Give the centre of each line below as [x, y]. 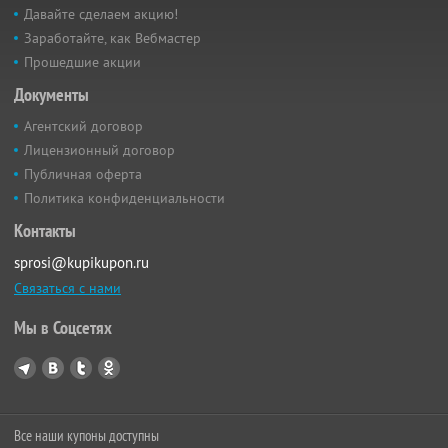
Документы [51, 95]
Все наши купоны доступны [86, 436]
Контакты [45, 231]
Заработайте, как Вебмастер [112, 38]
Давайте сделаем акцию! [101, 14]
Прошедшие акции [82, 62]
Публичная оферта [83, 174]
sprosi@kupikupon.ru [81, 263]
